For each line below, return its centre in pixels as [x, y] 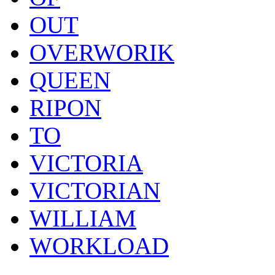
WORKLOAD [99, 246]
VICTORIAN [95, 190]
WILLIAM [83, 218]
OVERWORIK [102, 52]
